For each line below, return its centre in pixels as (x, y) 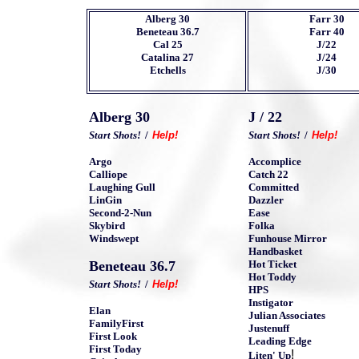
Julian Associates (287, 315)
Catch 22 (268, 174)
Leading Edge (280, 341)
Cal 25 (167, 44)
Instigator (271, 302)
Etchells (167, 70)
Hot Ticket (272, 264)
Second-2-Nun (120, 212)
